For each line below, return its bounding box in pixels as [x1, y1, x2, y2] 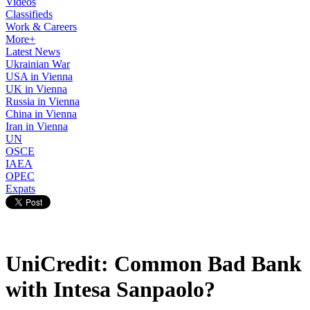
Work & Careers [6, 21, 77, 33]
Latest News [6, 46, 60, 57]
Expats [6, 183, 35, 194]
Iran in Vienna [6, 120, 68, 132]
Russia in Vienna [6, 95, 80, 107]
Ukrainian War [6, 58, 70, 70]
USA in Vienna [6, 71, 73, 82]
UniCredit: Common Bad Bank [6, 251, 302, 277]
